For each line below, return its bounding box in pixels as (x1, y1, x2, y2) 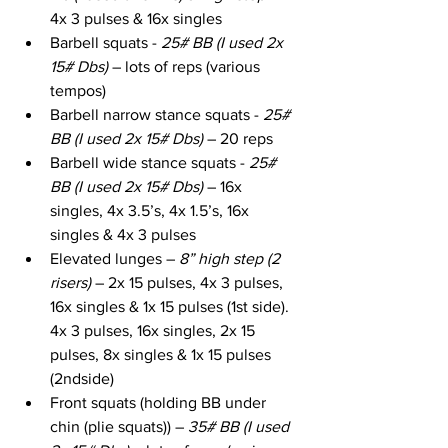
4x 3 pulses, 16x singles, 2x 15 (50, 321, 259, 339)
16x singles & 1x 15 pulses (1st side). (50, 297, 293, 315)
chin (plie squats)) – (50, 417, 188, 435)
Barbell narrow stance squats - (50, 105, 263, 123)
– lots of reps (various (108, 57, 264, 75)
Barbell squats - (50, 33, 161, 51)
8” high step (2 (179, 249, 284, 267)
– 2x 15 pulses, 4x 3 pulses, (91, 273, 287, 291)
